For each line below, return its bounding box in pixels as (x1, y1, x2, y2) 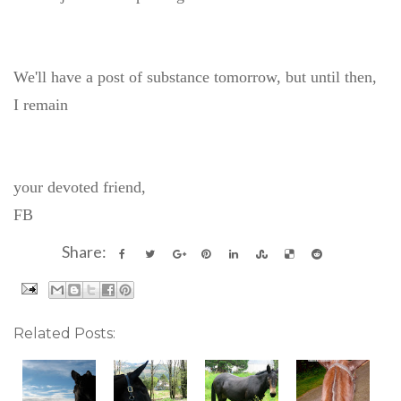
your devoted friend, (13, 177, 146, 196)
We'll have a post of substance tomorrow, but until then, (13, 67, 377, 86)
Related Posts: (13, 324, 115, 342)
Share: (61, 241, 112, 261)
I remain (13, 95, 68, 114)
